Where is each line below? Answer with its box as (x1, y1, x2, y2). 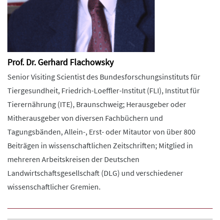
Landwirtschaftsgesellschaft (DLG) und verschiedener (7, 168, 183, 178)
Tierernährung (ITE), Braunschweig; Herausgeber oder (7, 99, 186, 109)
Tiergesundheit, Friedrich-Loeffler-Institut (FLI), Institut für (7, 85, 200, 95)
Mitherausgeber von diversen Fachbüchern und (7, 113, 163, 123)
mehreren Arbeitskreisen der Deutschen (7, 154, 139, 164)
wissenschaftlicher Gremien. (7, 182, 101, 192)
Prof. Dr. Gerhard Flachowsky (7, 56, 113, 68)
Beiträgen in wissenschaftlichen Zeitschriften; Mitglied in (7, 140, 193, 150)
